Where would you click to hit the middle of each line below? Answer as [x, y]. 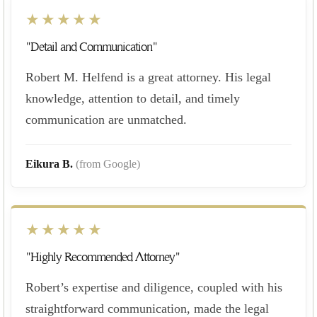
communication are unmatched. [106, 119]
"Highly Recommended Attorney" [103, 257]
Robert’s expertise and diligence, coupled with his [154, 287]
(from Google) [108, 163]
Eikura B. [51, 163]
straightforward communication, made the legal [147, 308]
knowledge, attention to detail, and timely [133, 98]
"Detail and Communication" [91, 47]
